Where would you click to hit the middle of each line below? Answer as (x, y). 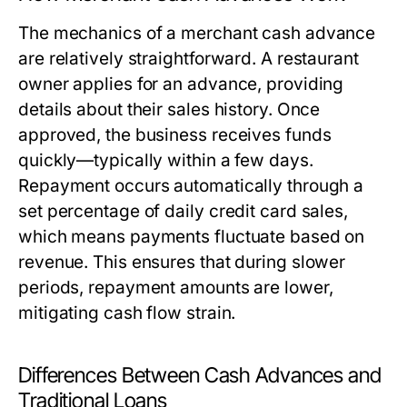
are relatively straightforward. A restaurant (189, 59)
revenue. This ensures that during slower (182, 262)
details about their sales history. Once (169, 109)
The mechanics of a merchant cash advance (197, 33)
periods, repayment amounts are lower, (176, 288)
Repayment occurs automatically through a (191, 186)
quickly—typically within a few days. (166, 160)
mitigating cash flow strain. (127, 313)
